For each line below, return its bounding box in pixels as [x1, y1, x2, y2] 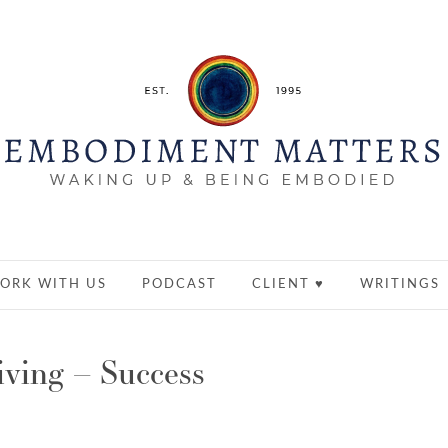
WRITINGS [360, 278, 440, 291]
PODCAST [142, 278, 217, 291]
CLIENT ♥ [252, 278, 325, 291]
